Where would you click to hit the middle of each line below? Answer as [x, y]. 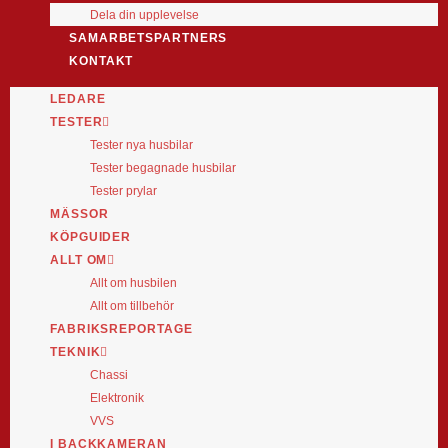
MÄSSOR [79, 213]
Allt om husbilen [133, 282]
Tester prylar [123, 190]
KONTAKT [101, 60]
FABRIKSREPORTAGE [121, 328]
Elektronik [117, 397]
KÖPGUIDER [91, 236]
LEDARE [78, 98]
